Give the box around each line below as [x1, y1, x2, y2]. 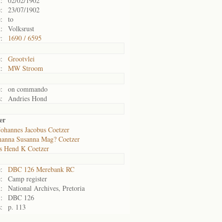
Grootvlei [8, 54, 35, 63]
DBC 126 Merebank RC [8, 165, 74, 174]
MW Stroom [8, 63, 43, 73]
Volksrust [8, 24, 34, 33]
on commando [8, 84, 48, 94]
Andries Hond [8, 94, 47, 103]
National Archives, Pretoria [8, 183, 85, 193]
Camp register [8, 174, 47, 183]
